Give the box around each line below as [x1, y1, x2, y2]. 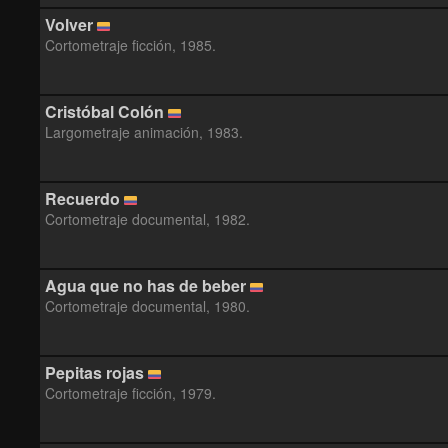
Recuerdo [45, 187, 120, 210]
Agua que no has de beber [45, 274, 246, 297]
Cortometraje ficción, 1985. [45, 35, 216, 55]
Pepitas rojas [45, 361, 144, 384]
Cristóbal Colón [45, 100, 164, 123]
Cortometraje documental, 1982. [45, 209, 250, 229]
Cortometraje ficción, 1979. [45, 383, 216, 403]
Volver [45, 13, 93, 36]
